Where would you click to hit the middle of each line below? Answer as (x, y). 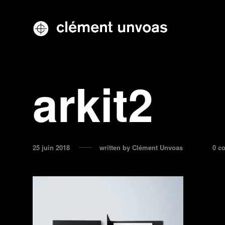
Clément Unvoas (157, 147)
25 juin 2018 (51, 147)
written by (116, 147)
